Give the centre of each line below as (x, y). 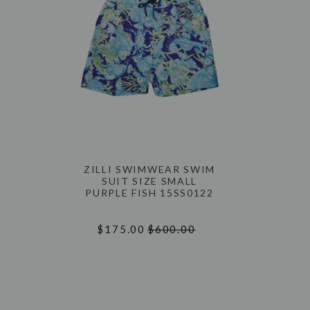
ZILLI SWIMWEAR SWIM (149, 169)
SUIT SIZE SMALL (149, 181)
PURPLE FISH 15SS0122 (149, 192)
